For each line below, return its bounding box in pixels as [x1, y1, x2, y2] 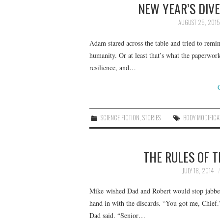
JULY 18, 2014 [182, 165, 214, 175]
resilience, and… [89, 62, 136, 72]
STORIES [142, 112, 161, 122]
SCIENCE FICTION [101, 112, 140, 122]
